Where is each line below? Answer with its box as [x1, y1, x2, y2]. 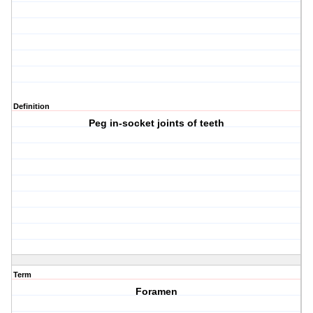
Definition [13, 102, 50, 111]
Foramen [136, 286, 178, 298]
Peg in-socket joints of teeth [89, 117, 225, 129]
